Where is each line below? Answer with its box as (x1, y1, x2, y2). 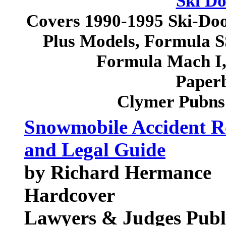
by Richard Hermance (24, 161, 211, 183)
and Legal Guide (24, 139, 165, 160)
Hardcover (24, 184, 115, 206)
